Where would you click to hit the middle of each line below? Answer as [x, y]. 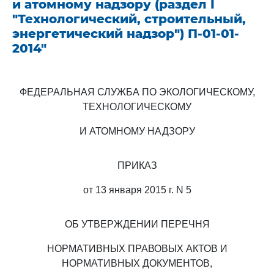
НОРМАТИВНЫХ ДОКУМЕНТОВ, [137, 263]
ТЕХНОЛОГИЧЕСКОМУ [137, 107]
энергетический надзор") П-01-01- [126, 34]
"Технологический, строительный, [129, 19]
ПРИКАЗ [137, 165]
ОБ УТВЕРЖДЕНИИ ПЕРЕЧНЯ [137, 224]
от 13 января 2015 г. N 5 [137, 190]
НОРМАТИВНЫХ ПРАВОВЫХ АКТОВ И [137, 249]
